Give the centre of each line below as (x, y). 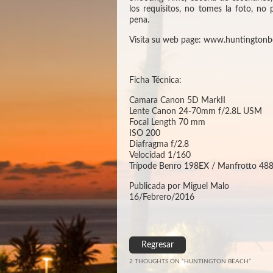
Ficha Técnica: (155, 80)
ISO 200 (145, 133)
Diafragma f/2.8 (159, 144)
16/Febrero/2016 (162, 197)
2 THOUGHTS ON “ (157, 261)
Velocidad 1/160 (160, 155)
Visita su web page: (166, 40)
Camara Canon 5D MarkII (177, 100)
